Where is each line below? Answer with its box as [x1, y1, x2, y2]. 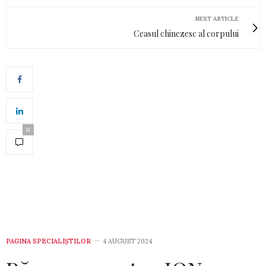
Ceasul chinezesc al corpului [134, 28, 239, 40]
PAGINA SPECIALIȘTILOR [6, 237, 91, 246]
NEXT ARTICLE [195, 15, 239, 23]
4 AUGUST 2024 [103, 237, 152, 246]
